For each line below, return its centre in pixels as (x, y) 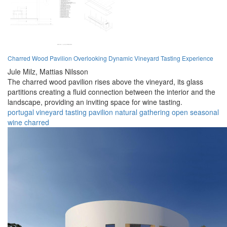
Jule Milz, (23, 72)
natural (126, 112)
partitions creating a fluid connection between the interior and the (111, 92)
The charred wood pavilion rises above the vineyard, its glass (105, 82)
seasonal (204, 112)
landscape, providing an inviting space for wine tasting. (95, 102)
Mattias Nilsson (64, 72)
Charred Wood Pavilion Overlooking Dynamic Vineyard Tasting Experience (110, 58)
